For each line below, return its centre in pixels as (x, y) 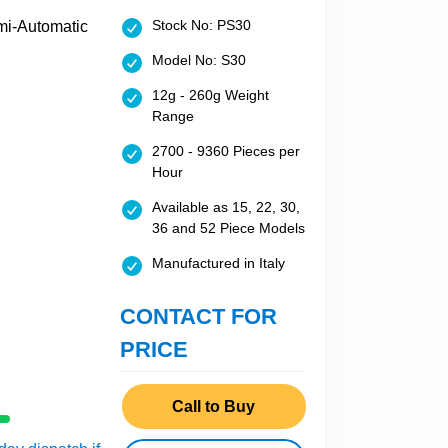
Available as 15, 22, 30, (225, 207)
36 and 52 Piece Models (228, 228)
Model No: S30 (198, 60)
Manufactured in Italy (218, 263)
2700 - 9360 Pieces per (225, 151)
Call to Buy (214, 406)
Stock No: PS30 (201, 25)
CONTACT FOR (198, 317)
